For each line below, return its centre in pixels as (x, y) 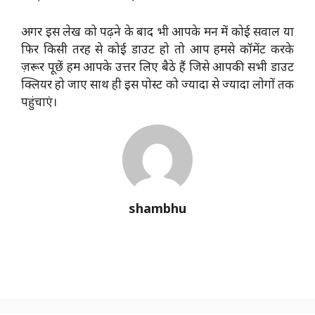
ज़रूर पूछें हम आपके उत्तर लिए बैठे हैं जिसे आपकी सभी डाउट (157, 66)
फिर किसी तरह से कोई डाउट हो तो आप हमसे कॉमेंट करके (157, 49)
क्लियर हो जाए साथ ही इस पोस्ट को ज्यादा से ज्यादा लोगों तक (157, 84)
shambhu (157, 208)
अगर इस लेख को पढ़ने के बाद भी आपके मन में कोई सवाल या (157, 31)
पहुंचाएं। (39, 101)
